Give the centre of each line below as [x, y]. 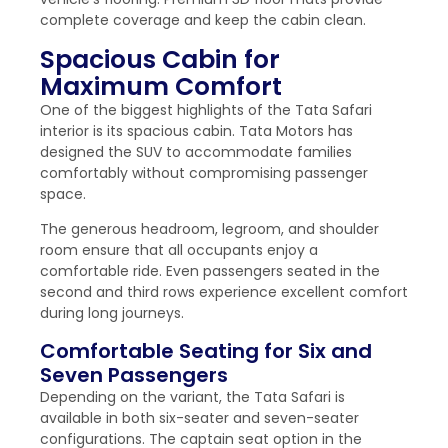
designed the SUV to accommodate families [196, 151]
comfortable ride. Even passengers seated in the [210, 271]
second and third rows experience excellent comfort [224, 292]
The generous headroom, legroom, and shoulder [209, 229]
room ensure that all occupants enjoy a [179, 250]
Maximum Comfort [161, 86]
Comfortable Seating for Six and [206, 350]
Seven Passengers [134, 374]
